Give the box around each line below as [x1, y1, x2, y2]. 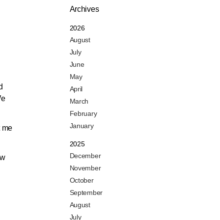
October [69, 176, 94, 185]
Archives [69, 5, 99, 13]
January [69, 122, 94, 130]
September [69, 189, 103, 197]
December [69, 152, 101, 160]
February [69, 110, 97, 118]
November [69, 164, 101, 172]
